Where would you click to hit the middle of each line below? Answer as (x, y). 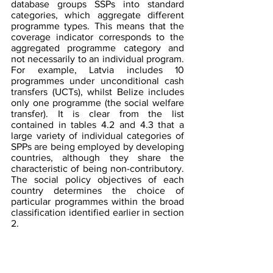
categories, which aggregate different (97, 15)
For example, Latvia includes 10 (97, 69)
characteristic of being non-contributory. (97, 168)
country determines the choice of (97, 190)
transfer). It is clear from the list (97, 113)
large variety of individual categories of (97, 135)
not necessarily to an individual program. (97, 58)
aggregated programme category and (97, 48)
